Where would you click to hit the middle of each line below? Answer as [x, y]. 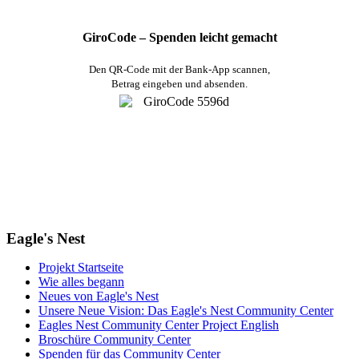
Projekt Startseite [81, 268]
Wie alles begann [81, 282]
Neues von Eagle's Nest [99, 296]
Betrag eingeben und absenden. [179, 84]
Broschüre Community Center [115, 340]
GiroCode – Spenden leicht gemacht [179, 38]
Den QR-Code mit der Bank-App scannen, [179, 70]
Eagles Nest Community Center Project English [159, 325]
